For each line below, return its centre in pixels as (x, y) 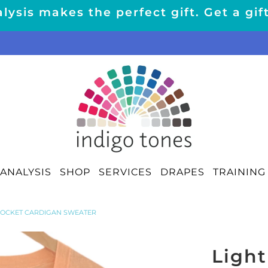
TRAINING (239, 172)
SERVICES (125, 172)
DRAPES (182, 172)
